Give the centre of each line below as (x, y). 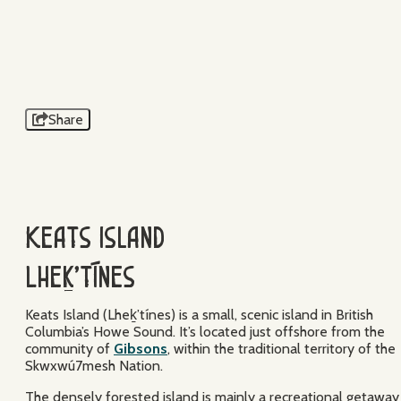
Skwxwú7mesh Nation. (94, 365)
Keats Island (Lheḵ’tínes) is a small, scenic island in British (199, 314)
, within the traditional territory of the (282, 348)
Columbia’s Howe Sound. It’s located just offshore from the (205, 331)
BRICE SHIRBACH (334, 76)
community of (69, 348)
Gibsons (141, 348)
